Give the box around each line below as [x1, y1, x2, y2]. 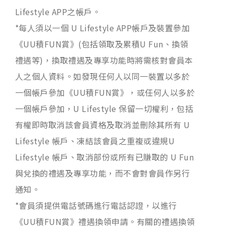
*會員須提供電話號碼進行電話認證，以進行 [15, 199, 177, 211]
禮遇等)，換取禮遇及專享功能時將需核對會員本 [15, 53, 193, 66]
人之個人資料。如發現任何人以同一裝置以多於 [15, 70, 190, 82]
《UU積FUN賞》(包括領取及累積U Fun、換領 [15, 37, 188, 50]
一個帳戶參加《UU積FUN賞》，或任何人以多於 [15, 86, 195, 98]
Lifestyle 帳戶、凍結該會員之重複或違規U [15, 134, 175, 147]
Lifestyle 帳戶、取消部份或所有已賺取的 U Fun [15, 150, 194, 163]
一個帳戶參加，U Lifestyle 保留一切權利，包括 [15, 102, 194, 115]
